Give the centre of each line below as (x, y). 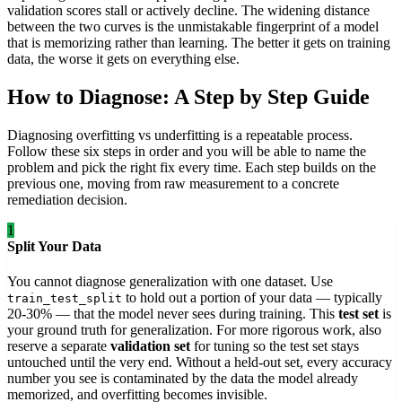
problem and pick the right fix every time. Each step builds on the (192, 167)
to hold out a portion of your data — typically (252, 297)
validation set (150, 345)
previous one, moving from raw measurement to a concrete (173, 183)
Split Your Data (54, 246)
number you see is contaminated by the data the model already (183, 378)
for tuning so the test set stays (275, 345)
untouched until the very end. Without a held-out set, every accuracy (200, 362)
